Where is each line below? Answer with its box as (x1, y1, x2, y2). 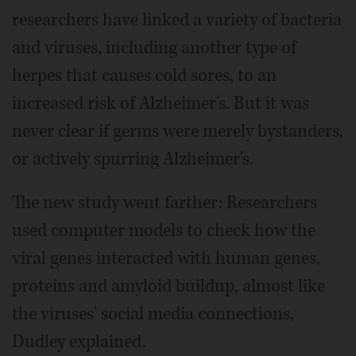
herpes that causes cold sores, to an (12, 63, 277, 87)
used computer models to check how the (12, 218, 315, 242)
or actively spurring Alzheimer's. (12, 146, 253, 171)
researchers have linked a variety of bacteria (12, 7, 342, 32)
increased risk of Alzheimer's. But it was (12, 91, 309, 115)
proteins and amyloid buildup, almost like (12, 273, 325, 298)
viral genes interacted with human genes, (12, 246, 320, 270)
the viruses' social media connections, (12, 301, 294, 326)
